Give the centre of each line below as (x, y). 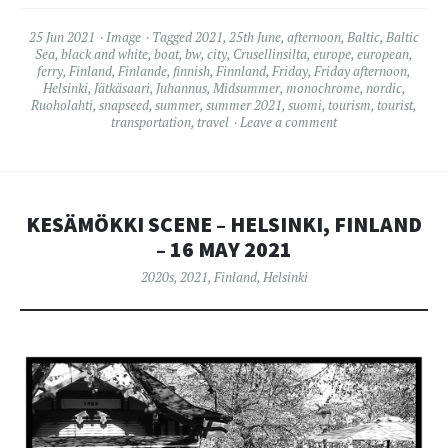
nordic (383, 88)
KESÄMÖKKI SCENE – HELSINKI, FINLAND (224, 225)
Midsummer (246, 88)
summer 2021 (244, 105)
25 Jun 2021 (62, 37)
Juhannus (181, 88)
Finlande (142, 71)
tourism (349, 105)
